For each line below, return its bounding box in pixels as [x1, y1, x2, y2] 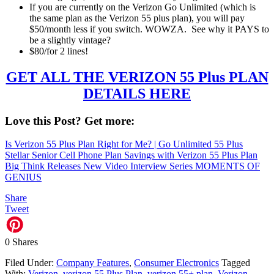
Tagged [221, 257, 250, 268]
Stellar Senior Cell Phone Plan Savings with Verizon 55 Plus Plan [5, 150, 257, 161]
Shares [12, 237, 38, 248]
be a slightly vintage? [29, 34, 111, 45]
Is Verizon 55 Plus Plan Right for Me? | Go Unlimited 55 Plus [5, 139, 243, 150]
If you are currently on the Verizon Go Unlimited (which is [29, 1, 256, 12]
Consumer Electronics [134, 257, 219, 268]
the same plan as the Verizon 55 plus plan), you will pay [29, 12, 245, 23]
